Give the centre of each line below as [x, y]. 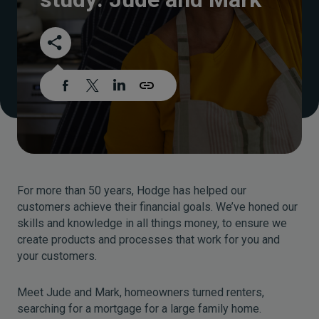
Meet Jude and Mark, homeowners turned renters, [141, 292]
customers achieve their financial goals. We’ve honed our [157, 207]
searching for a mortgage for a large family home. [139, 309]
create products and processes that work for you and [148, 240]
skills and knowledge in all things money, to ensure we [152, 223]
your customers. [57, 256]
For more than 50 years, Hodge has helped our [132, 190]
